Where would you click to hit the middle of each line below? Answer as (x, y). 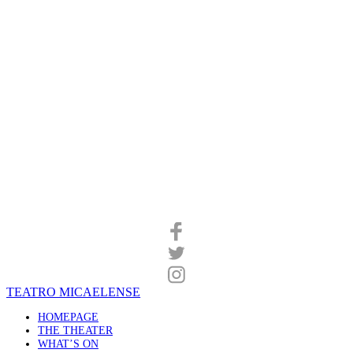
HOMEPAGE (68, 316)
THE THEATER (75, 330)
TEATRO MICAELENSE (74, 292)
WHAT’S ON (68, 343)
